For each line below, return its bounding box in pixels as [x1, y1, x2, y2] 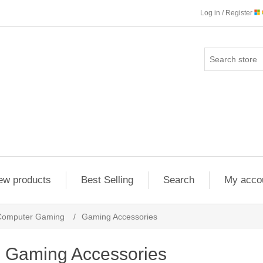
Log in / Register [200, 9, 254, 17]
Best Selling [80, 174, 133, 186]
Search [163, 174, 194, 186]
